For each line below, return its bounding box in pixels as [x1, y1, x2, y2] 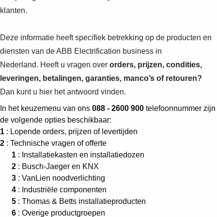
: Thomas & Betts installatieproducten [16, 197, 146, 205]
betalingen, [43, 74, 85, 82]
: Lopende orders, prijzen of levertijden [4, 127, 138, 136]
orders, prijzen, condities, [109, 60, 202, 69]
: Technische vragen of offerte [4, 139, 107, 147]
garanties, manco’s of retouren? [85, 74, 202, 82]
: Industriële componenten [16, 185, 107, 194]
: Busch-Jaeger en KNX [16, 162, 99, 170]
